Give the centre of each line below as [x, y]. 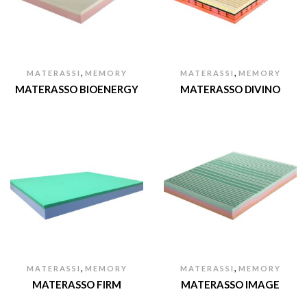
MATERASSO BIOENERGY [77, 89]
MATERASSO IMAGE [230, 284]
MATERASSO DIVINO [230, 89]
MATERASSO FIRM [77, 284]
